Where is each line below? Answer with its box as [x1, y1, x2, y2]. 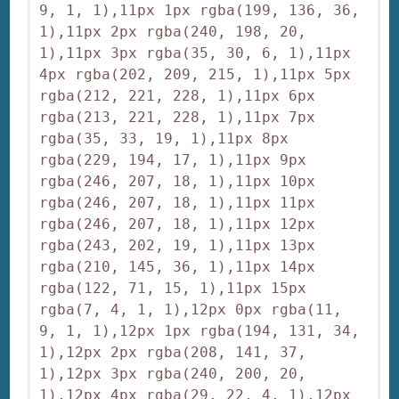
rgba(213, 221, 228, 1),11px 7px [39, 109, 316, 126]
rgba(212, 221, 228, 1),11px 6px [39, 87, 316, 105]
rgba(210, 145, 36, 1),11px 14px [39, 258, 316, 276]
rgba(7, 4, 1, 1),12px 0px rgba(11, [39, 301, 343, 319]
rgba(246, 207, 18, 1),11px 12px [39, 216, 316, 233]
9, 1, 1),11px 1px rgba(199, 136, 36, [39, 2, 361, 20]
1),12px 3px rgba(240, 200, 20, [39, 365, 307, 383]
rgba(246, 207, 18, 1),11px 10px [39, 173, 316, 191]
